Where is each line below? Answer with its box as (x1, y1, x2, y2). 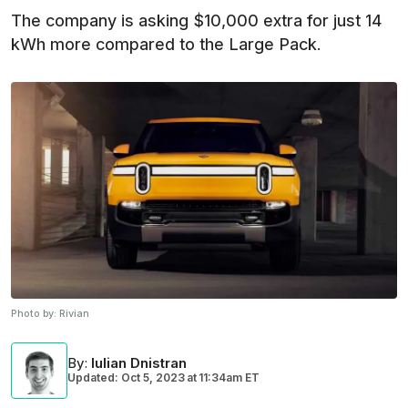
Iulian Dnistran (91, 354, 187, 372)
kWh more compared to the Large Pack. (11, 35, 321, 54)
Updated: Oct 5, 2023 (67, 371, 185, 385)
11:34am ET (199, 371, 260, 385)
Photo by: (11, 307, 59, 321)
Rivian (59, 307, 89, 321)
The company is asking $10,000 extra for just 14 (11, 11, 382, 30)
